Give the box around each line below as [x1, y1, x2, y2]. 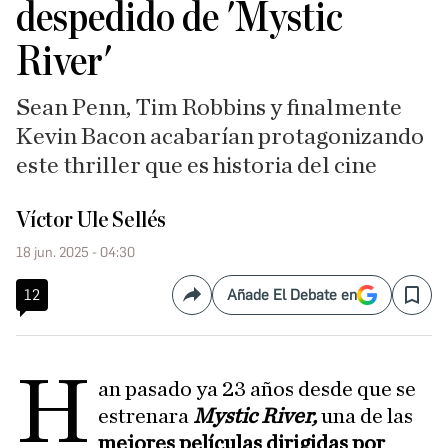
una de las [317, 405, 414, 427]
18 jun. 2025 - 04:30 [16, 244, 135, 261]
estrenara [98, 405, 194, 427]
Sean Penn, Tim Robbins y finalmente [16, 96, 402, 120]
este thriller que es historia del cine [16, 154, 377, 178]
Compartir [190, 293, 262, 313]
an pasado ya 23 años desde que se [98, 378, 417, 400]
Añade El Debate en [227, 286, 357, 304]
